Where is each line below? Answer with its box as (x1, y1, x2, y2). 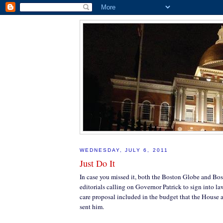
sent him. (80, 202, 104, 211)
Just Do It (80, 157, 115, 169)
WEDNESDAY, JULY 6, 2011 (80, 147, 168, 153)
